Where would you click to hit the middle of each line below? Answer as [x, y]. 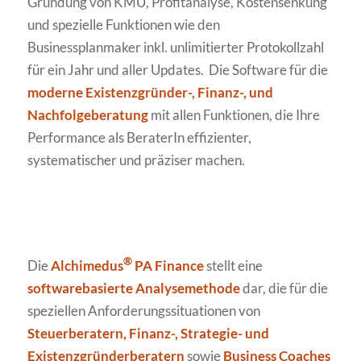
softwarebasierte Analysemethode [133, 288]
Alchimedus [87, 265]
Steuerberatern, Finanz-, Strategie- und [148, 333]
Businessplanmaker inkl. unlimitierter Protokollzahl [175, 48]
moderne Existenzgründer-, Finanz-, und [150, 93]
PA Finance [168, 265]
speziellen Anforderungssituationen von [143, 310]
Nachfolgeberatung [87, 115]
